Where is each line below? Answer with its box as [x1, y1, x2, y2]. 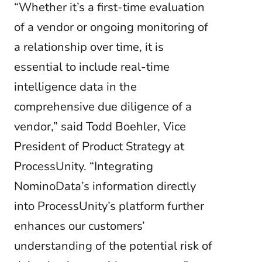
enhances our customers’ [14, 218, 145, 234]
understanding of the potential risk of [14, 238, 212, 254]
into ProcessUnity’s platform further [14, 198, 204, 214]
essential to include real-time [14, 59, 170, 75]
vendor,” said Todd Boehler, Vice [14, 119, 186, 135]
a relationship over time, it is [14, 39, 164, 55]
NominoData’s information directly [14, 178, 196, 194]
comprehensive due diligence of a [14, 99, 192, 115]
